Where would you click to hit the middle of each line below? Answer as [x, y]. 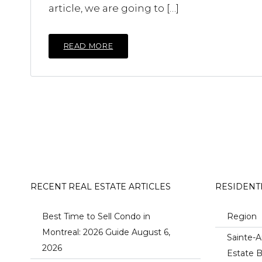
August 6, [151, 232]
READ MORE [88, 46]
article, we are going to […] [114, 8]
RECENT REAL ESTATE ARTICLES [101, 186]
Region [242, 216]
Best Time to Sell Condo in [96, 216]
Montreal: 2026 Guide [86, 232]
